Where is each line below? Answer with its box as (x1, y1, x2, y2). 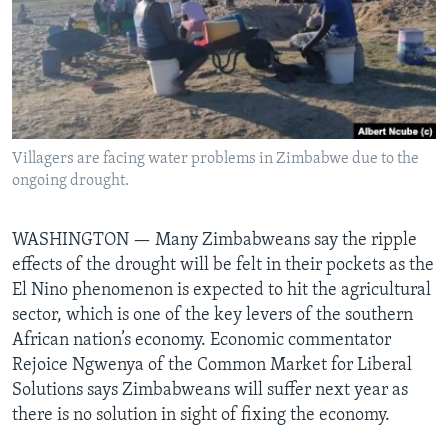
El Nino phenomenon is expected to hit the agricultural (12, 281, 431, 301)
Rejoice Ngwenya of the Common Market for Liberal (12, 356, 412, 376)
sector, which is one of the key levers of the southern (12, 306, 413, 326)
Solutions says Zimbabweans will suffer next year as (12, 381, 408, 401)
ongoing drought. (12, 173, 129, 190)
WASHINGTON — (12, 231, 155, 251)
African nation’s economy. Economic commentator (12, 331, 391, 351)
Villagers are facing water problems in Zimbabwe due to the (12, 151, 419, 168)
